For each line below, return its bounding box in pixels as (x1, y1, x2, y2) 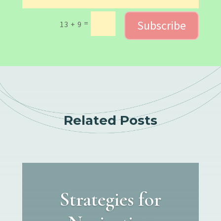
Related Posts (63, 112, 157, 128)
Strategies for (59, 187, 161, 211)
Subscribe (137, 17, 186, 33)
